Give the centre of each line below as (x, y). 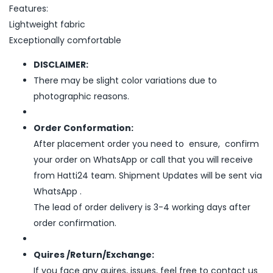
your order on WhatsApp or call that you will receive (143, 159)
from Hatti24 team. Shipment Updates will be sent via (148, 175)
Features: (29, 8)
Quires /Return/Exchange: (94, 254)
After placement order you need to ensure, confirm (146, 144)
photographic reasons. (81, 96)
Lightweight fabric (47, 24)
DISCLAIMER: (61, 64)
